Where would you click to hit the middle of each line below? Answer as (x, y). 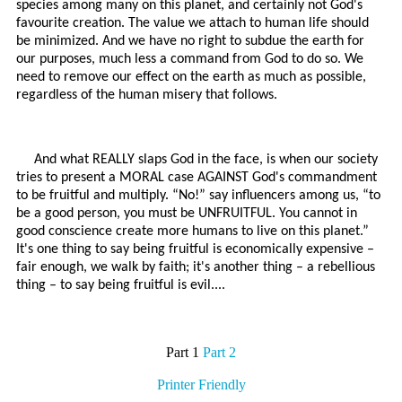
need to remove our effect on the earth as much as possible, (191, 78)
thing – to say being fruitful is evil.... (121, 286)
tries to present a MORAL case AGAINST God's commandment (197, 178)
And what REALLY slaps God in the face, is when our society (206, 160)
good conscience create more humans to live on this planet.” (192, 232)
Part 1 (184, 353)
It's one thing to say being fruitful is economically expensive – (195, 250)
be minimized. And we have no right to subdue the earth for (190, 42)
